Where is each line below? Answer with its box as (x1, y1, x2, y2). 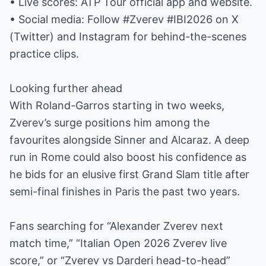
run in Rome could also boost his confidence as (9, 151, 246, 163)
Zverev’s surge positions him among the (9, 116, 210, 129)
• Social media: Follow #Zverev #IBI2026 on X (9, 13, 239, 26)
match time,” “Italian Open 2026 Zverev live (9, 237, 227, 249)
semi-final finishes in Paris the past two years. (9, 185, 240, 198)
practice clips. (9, 47, 79, 60)
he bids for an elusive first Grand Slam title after (9, 168, 249, 180)
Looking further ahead (9, 82, 122, 94)
